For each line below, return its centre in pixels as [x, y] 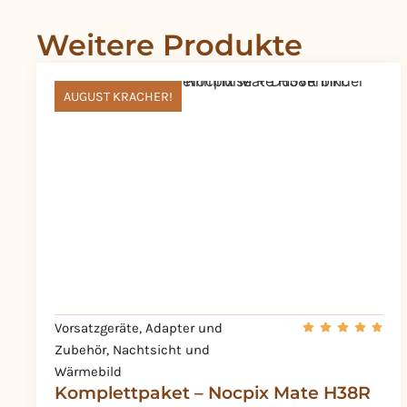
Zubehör [80, 350]
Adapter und [184, 328]
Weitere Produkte [169, 45]
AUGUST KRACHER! [118, 97]
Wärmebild [88, 372]
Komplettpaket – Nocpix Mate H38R [213, 393]
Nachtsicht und [161, 350]
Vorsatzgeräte [97, 328]
